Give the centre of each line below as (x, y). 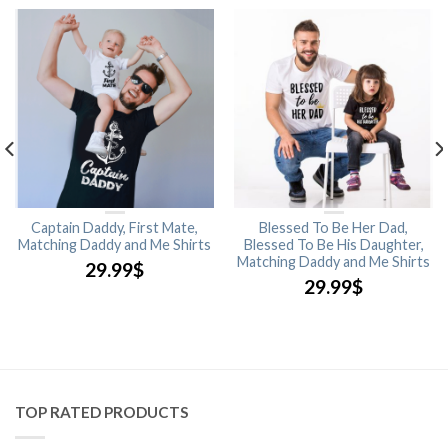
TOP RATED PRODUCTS (102, 411)
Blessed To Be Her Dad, (333, 227)
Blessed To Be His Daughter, (333, 244)
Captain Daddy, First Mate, (114, 227)
